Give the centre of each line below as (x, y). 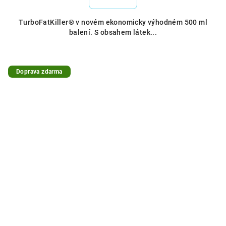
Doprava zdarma (39, 72)
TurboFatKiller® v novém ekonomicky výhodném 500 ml (113, 22)
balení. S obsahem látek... (113, 32)
